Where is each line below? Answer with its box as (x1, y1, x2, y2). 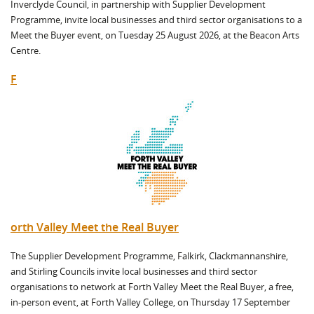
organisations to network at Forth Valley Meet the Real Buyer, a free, (11, 280, 294, 293)
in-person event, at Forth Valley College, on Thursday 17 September (11, 296, 290, 308)
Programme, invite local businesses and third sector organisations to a (11, 13, 302, 26)
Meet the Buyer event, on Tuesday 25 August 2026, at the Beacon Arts (11, 29, 299, 41)
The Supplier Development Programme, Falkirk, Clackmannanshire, (11, 250, 288, 262)
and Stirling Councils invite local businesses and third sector (11, 265, 257, 278)
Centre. (11, 44, 43, 57)
